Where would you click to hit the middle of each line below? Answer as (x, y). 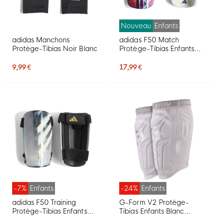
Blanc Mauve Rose (150, 58)
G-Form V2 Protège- (154, 203)
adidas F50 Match (149, 40)
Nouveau (136, 26)
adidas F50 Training (44, 203)
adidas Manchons (41, 40)
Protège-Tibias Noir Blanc (55, 49)
